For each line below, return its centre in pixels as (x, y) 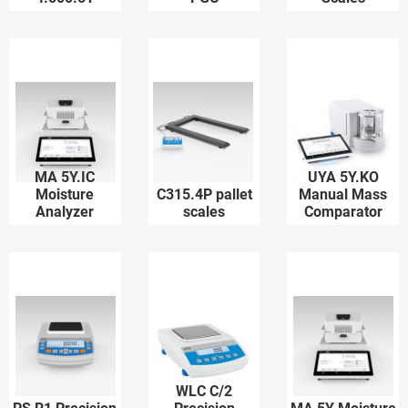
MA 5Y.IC (65, 177)
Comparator (343, 212)
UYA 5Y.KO (343, 177)
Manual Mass (343, 194)
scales (204, 212)
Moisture (65, 194)
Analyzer (65, 212)
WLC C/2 (204, 391)
